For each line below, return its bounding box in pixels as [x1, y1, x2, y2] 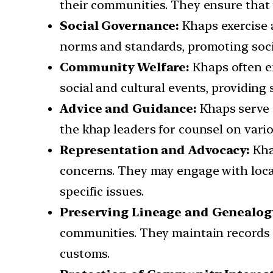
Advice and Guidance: [60, 101, 197, 116]
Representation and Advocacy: [60, 143, 250, 158]
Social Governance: [60, 18, 180, 34]
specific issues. [60, 184, 144, 199]
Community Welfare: [60, 60, 190, 75]
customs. [60, 246, 110, 261]
